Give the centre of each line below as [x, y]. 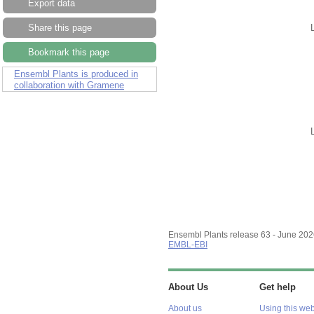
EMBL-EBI [188, 244]
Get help [277, 287]
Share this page [60, 28]
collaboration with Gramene [69, 86]
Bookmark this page [69, 53]
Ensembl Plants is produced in [76, 74]
